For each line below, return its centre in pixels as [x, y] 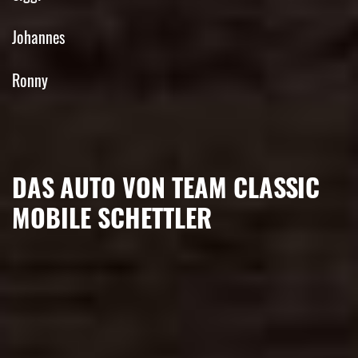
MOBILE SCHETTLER [112, 217]
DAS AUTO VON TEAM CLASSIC [166, 187]
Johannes [38, 37]
